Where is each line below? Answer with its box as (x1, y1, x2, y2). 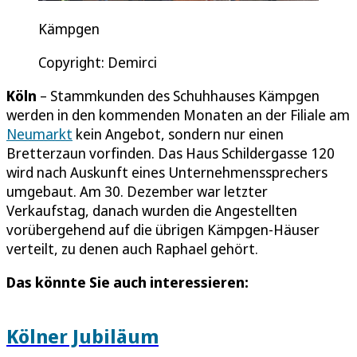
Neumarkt (6, 124, 73, 144)
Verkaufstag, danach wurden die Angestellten (6, 201, 297, 221)
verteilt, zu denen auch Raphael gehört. (6, 239, 258, 259)
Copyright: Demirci (38, 53, 157, 73)
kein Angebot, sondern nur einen (73, 124, 284, 144)
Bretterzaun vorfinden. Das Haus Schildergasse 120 (6, 143, 335, 163)
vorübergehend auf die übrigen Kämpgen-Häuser (6, 220, 320, 240)
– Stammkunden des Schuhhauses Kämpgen (37, 86, 320, 106)
